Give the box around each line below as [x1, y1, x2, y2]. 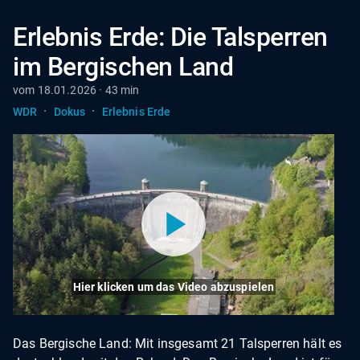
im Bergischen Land [13, 51, 234, 82]
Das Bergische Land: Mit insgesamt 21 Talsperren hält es [13, 335, 342, 351]
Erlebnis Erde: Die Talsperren [13, 22, 328, 52]
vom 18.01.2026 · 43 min [13, 84, 140, 96]
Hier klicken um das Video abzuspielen [72, 280, 275, 293]
